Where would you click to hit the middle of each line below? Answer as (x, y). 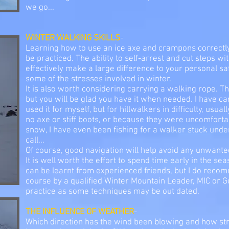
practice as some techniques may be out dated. (112, 192)
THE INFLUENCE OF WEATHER (80, 212)
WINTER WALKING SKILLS (73, 38)
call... (35, 141)
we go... (40, 8)
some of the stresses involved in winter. (98, 79)
